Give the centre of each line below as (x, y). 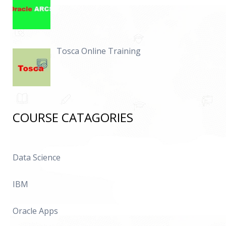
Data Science (37, 157)
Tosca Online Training (99, 51)
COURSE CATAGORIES (73, 117)
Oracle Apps (35, 211)
